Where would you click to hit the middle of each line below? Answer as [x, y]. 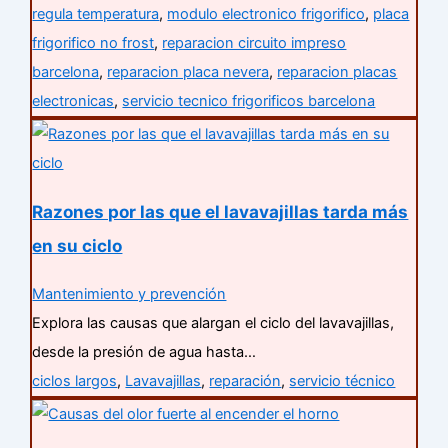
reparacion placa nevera [188, 71]
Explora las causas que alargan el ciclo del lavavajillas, [213, 322]
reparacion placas [337, 71]
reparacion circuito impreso [254, 42]
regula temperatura [96, 13]
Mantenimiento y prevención [129, 293]
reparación [245, 380]
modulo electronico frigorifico [266, 13]
